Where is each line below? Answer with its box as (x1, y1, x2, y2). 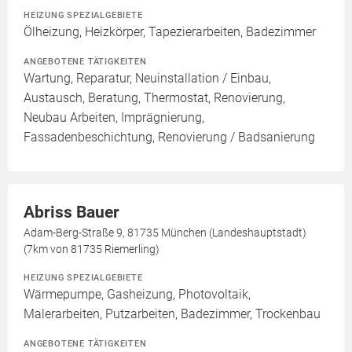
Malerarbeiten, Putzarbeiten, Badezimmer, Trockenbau (24, 306, 321, 322)
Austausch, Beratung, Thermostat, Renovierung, (24, 90, 285, 106)
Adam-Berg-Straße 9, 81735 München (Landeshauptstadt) (24, 226, 306, 240)
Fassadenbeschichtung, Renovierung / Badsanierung (24, 130, 315, 145)
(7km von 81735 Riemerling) (24, 243, 159, 256)
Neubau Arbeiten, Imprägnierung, (24, 110, 204, 126)
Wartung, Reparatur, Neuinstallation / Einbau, (24, 71, 271, 86)
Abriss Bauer (24, 203, 119, 222)
